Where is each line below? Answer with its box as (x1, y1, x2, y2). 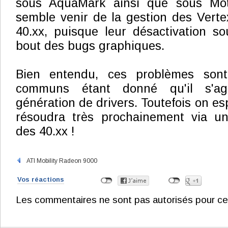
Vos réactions (17, 176, 64, 183)
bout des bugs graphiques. (16, 39, 164, 52)
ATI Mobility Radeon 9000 (22, 157, 97, 164)
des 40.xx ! (16, 125, 74, 138)
